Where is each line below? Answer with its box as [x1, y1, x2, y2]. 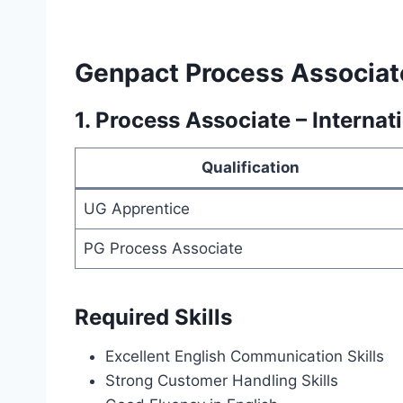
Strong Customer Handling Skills [105, 372, 338, 390]
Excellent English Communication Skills [105, 347, 384, 366]
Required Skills [75, 304, 232, 331]
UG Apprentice [83, 200, 190, 219]
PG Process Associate [83, 239, 243, 258]
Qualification [201, 158, 300, 177]
